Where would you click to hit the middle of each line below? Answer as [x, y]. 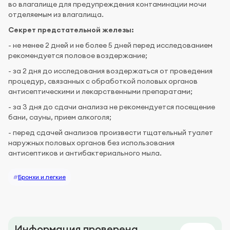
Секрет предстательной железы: [71, 30]
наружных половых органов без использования [91, 142]
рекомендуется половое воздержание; [78, 55]
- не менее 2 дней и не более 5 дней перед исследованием [110, 45]
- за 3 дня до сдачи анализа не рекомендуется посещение [112, 107]
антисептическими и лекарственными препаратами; [100, 91]
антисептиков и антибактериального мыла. [85, 153]
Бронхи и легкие [42, 177]
